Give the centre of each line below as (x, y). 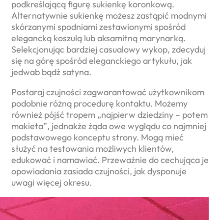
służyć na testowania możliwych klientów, (93, 149)
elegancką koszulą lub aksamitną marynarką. (98, 38)
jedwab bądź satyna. (51, 72)
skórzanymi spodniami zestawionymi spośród (98, 27)
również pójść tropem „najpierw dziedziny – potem (110, 115)
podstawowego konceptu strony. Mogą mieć (97, 137)
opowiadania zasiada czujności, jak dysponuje (99, 171)
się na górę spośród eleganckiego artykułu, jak (102, 61)
